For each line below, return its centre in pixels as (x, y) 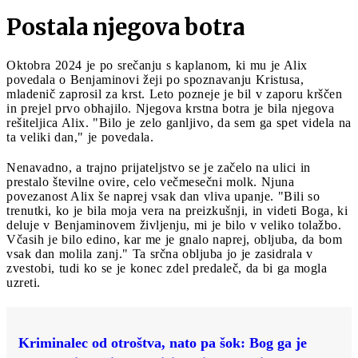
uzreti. (24, 282)
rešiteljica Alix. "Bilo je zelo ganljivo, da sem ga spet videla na (179, 122)
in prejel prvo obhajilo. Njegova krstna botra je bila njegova (170, 108)
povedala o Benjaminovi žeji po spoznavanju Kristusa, (155, 79)
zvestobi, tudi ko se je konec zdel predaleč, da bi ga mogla (167, 268)
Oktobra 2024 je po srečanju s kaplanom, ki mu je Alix (157, 65)
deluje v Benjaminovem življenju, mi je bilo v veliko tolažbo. (174, 225)
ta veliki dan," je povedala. (80, 137)
